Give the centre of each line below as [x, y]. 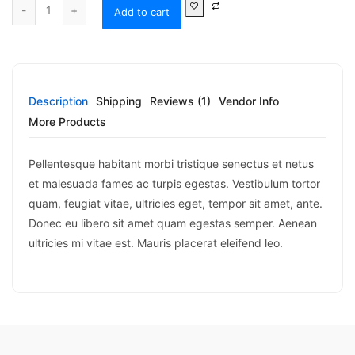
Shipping [119, 101]
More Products [67, 121]
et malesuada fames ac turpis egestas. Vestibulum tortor [174, 183]
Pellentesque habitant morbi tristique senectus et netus [171, 163]
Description [58, 101]
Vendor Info [249, 101]
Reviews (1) [180, 101]
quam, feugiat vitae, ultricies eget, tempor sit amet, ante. [176, 203]
